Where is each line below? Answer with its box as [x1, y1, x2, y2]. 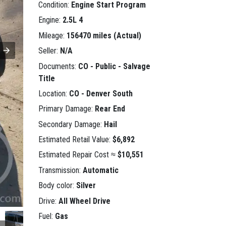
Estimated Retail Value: [38, 135, 112, 145]
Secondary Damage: [38, 119, 104, 129]
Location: [38, 88, 69, 98]
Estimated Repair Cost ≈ [38, 150, 118, 160]
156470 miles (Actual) [67, 30, 141, 40]
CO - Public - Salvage [78, 61, 150, 71]
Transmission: [38, 165, 83, 175]
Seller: [38, 46, 60, 56]
